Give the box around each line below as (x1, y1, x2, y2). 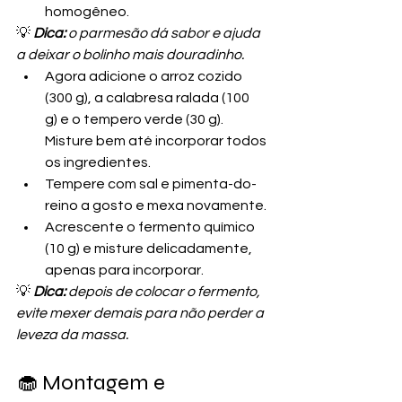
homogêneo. (45, 4, 129, 19)
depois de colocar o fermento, (66, 284, 263, 299)
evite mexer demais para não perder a (16, 305, 267, 320)
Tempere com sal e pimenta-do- (45, 176, 257, 191)
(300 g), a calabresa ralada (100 (45, 90, 252, 105)
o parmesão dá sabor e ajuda (66, 25, 263, 40)
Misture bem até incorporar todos (45, 133, 269, 148)
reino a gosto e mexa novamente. (45, 197, 267, 213)
